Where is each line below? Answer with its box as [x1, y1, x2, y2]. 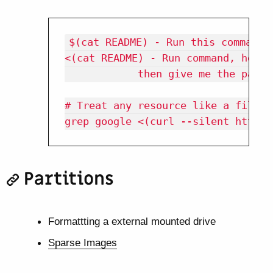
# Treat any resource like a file [64, 99, 260, 112]
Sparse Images [48, 236, 117, 249]
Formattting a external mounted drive [48, 215, 216, 228]
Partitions [24, 168, 115, 191]
